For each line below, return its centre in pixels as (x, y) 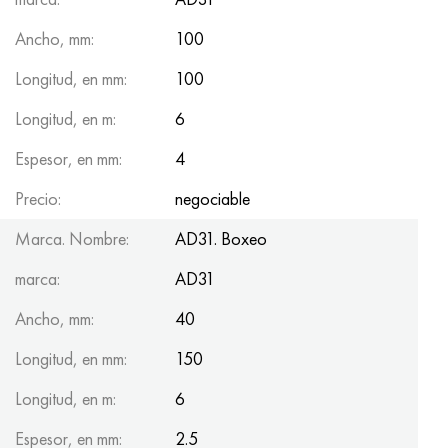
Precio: (38, 198)
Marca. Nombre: (72, 238)
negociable (212, 198)
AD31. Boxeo (221, 238)
